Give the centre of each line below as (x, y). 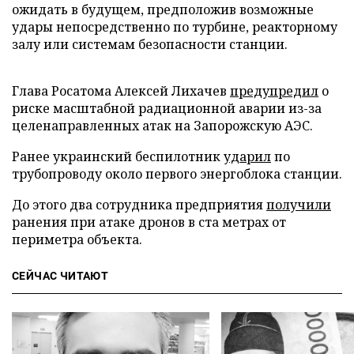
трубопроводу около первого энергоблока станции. (177, 173)
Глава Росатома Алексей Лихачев (121, 90)
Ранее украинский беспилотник (118, 156)
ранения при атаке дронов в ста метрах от (149, 222)
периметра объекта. (77, 239)
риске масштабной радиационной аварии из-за (167, 108)
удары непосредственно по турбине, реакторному (175, 26)
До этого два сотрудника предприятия (139, 204)
